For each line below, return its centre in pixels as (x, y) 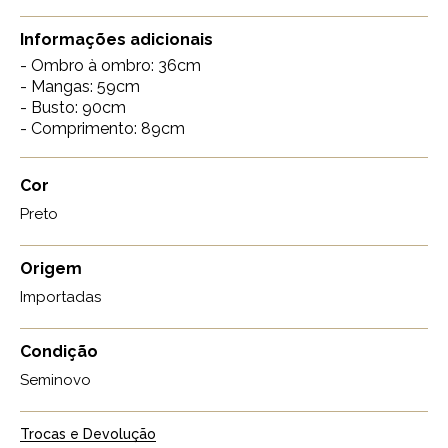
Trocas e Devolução (88, 434)
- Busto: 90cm (73, 108)
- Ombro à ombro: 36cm (110, 66)
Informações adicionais (116, 40)
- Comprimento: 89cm (102, 129)
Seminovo (55, 380)
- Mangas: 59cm (80, 87)
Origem (51, 269)
